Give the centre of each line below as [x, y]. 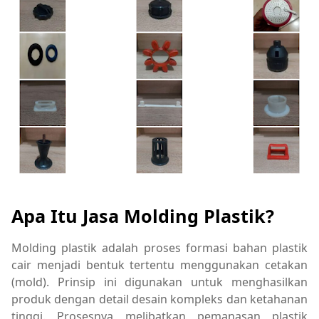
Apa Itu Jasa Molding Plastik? [143, 215]
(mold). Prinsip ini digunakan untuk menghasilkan [159, 282]
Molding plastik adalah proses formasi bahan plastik [159, 247]
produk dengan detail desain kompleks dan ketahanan [159, 299]
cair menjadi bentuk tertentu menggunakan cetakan [159, 265]
